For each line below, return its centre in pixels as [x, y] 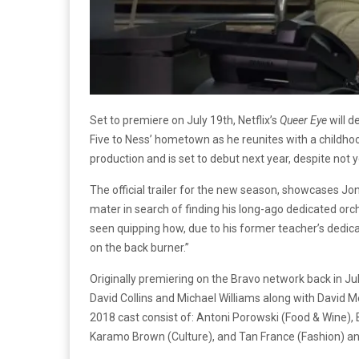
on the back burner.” [139, 247]
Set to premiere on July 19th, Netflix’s [184, 120]
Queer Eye [303, 120]
